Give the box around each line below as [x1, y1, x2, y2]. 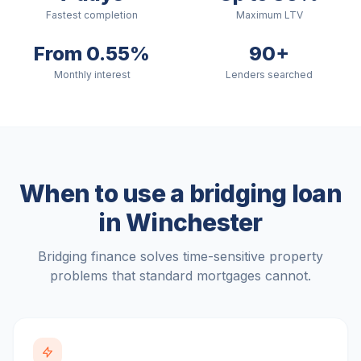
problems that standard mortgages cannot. [50, 268, 311, 284]
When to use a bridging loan [19, 179, 342, 208]
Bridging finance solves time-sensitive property [38, 248, 323, 264]
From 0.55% [34, 42, 150, 65]
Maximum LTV [235, 9, 303, 21]
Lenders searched [226, 68, 313, 81]
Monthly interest [53, 68, 131, 81]
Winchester [126, 208, 263, 237]
